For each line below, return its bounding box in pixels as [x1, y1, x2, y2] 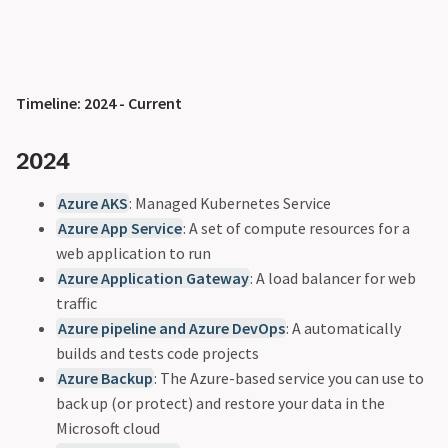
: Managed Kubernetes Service [129, 192, 332, 213]
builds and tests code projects [56, 342, 259, 363]
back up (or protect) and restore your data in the [56, 392, 385, 413]
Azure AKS [57, 192, 128, 213]
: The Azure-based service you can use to [154, 367, 425, 388]
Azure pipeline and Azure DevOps [57, 317, 285, 338]
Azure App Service [57, 217, 182, 238]
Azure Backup [57, 367, 153, 388]
